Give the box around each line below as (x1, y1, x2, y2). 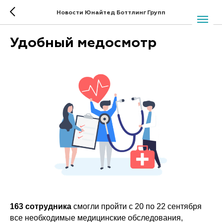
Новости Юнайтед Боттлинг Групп (56, 10, 166, 16)
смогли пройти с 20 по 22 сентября (71, 202, 202, 211)
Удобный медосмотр (10, 36, 157, 50)
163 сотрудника (10, 202, 71, 211)
